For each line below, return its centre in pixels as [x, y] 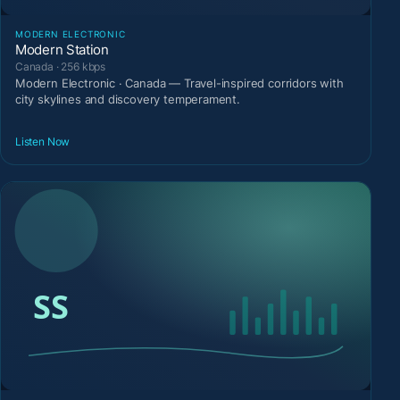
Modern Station [62, 50]
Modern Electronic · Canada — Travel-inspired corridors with [179, 83]
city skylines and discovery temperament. [128, 100]
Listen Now [43, 141]
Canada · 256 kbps [61, 67]
